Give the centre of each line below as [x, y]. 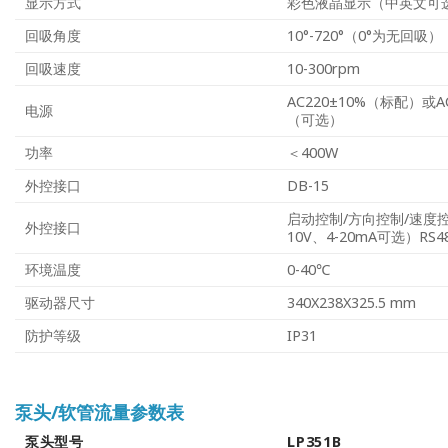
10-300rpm [324, 69]
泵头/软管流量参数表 [99, 412]
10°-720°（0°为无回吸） [365, 36]
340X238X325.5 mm [352, 303]
